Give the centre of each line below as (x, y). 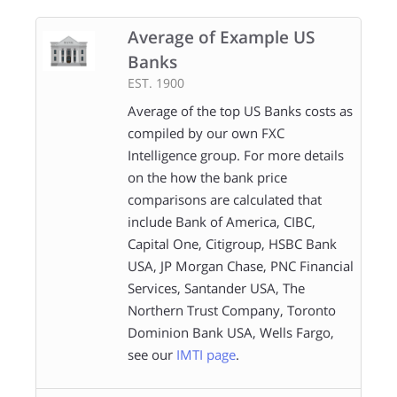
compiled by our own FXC (206, 132)
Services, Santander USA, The (216, 288)
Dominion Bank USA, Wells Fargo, (230, 332)
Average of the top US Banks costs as (240, 110)
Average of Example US (221, 37)
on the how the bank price (207, 177)
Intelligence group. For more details (235, 155)
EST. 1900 (156, 82)
